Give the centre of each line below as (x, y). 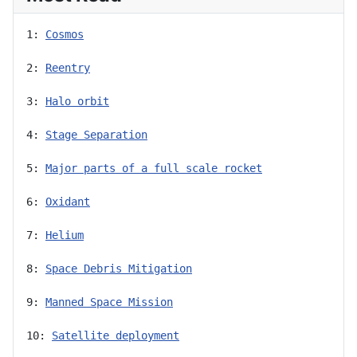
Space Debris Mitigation (119, 268)
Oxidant (68, 201)
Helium (65, 235)
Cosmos (65, 34)
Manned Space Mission (109, 302)
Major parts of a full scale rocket (154, 168)
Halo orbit (77, 101)
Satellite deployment (116, 335)
